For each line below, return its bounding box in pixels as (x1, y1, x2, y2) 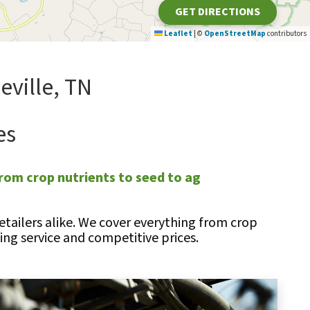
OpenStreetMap (204, 28, 266, 39)
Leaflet (163, 28, 192, 39)
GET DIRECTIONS (175, 4, 260, 19)
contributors (266, 28, 307, 39)
